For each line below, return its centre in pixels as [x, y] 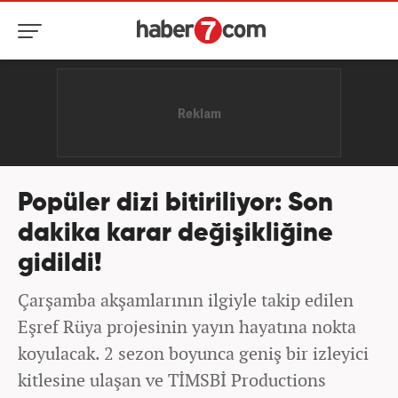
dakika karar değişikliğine [175, 234]
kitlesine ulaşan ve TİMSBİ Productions [172, 380]
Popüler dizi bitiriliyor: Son [175, 204]
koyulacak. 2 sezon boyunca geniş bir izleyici [193, 353]
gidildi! [60, 264]
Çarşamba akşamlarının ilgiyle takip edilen [186, 300]
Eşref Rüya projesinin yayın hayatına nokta [187, 326]
